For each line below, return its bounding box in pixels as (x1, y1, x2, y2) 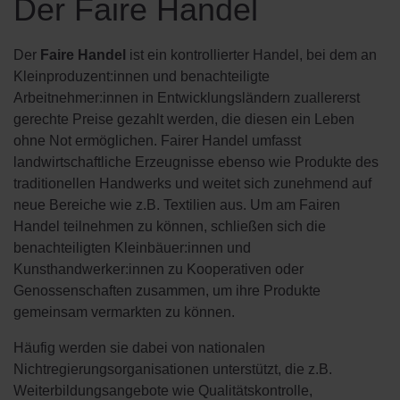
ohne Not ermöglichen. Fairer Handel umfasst (13, 133, 301, 148)
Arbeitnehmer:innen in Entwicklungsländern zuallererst (13, 90, 360, 105)
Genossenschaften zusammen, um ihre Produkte (13, 283, 321, 298)
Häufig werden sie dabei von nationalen (13, 340, 265, 355)
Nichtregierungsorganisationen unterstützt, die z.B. (13, 362, 332, 377)
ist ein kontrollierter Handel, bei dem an (126, 47, 377, 62)
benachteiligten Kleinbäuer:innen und (13, 240, 251, 255)
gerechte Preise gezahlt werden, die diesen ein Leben (13, 112, 354, 127)
